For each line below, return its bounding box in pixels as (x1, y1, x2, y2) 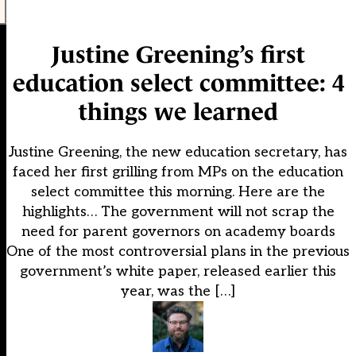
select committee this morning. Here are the (31, 184, 325, 201)
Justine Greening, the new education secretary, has (9, 144, 347, 161)
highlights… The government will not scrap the (21, 203, 335, 221)
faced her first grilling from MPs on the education (13, 164, 343, 181)
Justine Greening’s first (51, 41, 305, 68)
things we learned (78, 99, 278, 126)
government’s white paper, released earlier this (20, 263, 336, 281)
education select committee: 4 (12, 70, 344, 97)
